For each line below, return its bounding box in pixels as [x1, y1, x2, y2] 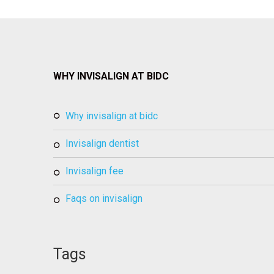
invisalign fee [68, 165, 124, 177]
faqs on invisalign [71, 193, 143, 204]
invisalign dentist [68, 138, 139, 149]
